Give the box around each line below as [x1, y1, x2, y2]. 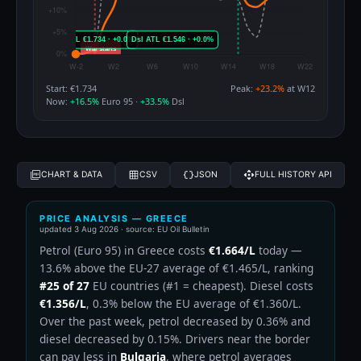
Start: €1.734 [46, 81, 97, 94]
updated [39, 223, 74, 234]
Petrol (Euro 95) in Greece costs [39, 242, 209, 258]
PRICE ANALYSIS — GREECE [39, 212, 189, 224]
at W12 [284, 81, 315, 94]
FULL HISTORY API [255, 169, 332, 180]
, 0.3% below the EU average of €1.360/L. [86, 295, 301, 311]
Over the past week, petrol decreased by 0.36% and [39, 313, 310, 329]
